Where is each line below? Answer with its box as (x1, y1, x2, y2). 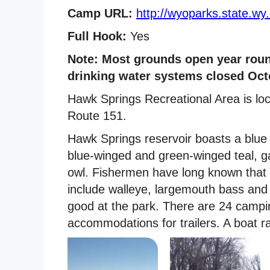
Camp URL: (67, 6, 133, 20)
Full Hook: (67, 29, 127, 43)
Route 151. (67, 108, 127, 122)
